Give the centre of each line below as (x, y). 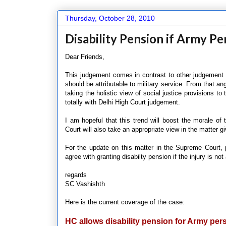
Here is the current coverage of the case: (125, 202)
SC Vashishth (85, 184)
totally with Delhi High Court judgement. (123, 102)
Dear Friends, (85, 56)
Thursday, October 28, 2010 (110, 18)
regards (76, 175)
